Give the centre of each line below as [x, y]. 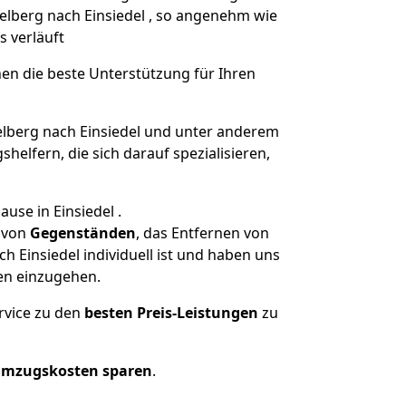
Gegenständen [83, 233]
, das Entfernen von [203, 233]
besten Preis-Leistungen [171, 313]
